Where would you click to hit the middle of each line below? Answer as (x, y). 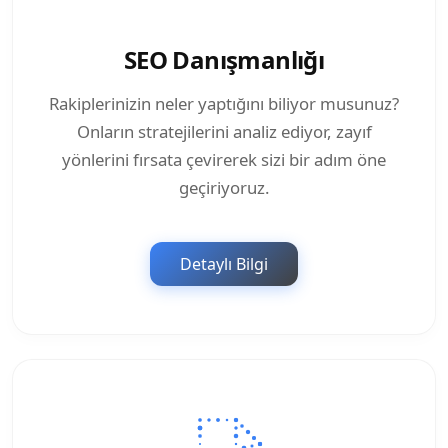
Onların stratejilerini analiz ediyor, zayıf (224, 132)
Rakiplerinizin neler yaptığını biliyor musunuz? (224, 104)
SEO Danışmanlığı (224, 60)
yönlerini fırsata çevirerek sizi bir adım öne (224, 160)
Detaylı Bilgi (224, 264)
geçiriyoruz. (224, 188)
